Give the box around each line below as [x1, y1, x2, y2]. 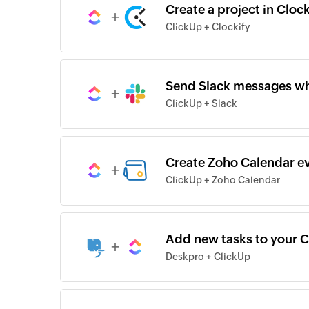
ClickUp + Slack [166, 98, 237, 109]
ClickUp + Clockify [166, 21, 250, 32]
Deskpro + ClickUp [166, 251, 250, 262]
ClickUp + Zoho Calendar [166, 175, 280, 186]
